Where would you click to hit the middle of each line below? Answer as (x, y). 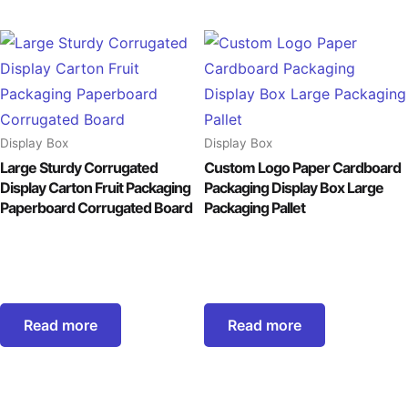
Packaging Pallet (255, 208)
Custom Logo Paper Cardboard (302, 168)
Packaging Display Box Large (294, 188)
